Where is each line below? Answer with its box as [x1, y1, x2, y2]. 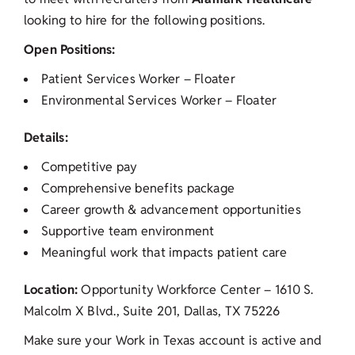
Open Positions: [24, 41, 116, 59]
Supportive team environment [41, 223, 215, 240]
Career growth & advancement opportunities [41, 201, 301, 219]
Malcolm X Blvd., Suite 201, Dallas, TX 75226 [24, 303, 281, 320]
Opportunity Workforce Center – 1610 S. [78, 281, 314, 299]
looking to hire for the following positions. [24, 12, 265, 29]
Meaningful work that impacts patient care [41, 244, 287, 261]
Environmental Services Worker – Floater [41, 92, 277, 109]
